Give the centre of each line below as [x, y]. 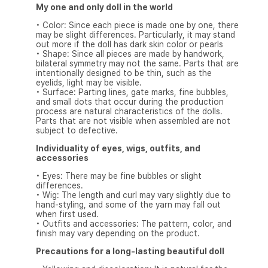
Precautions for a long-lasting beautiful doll [130, 252]
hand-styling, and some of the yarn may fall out [128, 205]
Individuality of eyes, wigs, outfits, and [118, 149]
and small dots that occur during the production [130, 102]
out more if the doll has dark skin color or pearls [129, 45]
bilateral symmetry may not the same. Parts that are [137, 64]
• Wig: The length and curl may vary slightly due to [133, 195]
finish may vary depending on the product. [118, 234]
